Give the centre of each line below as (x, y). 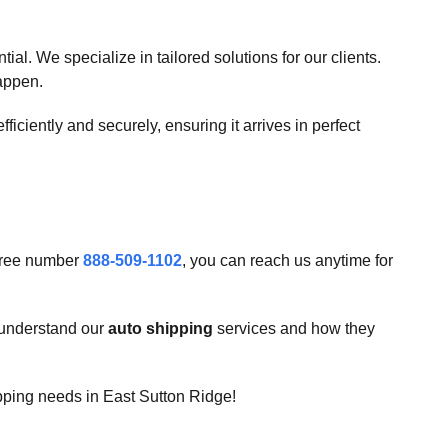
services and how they (294, 328)
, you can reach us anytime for (287, 260)
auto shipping (160, 328)
